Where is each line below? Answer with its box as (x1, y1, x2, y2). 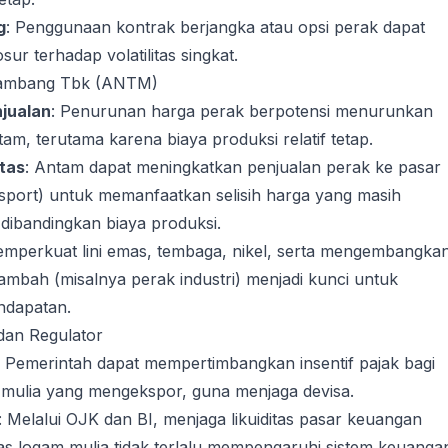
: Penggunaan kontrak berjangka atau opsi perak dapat (6, 17, 425, 37)
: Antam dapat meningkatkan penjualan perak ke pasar (25, 157, 441, 177)
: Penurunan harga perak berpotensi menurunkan (51, 101, 433, 121)
